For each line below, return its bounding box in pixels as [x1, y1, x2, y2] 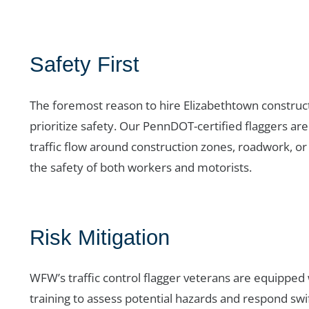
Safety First [29, 52, 139, 77]
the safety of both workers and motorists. [29, 159, 252, 175]
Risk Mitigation [29, 225, 170, 250]
